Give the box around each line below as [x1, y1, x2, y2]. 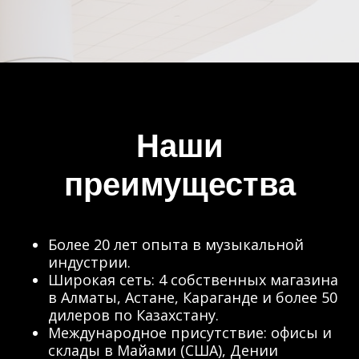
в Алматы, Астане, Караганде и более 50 [48, 288, 337, 307]
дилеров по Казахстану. [48, 305, 219, 325]
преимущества [63, 167, 296, 202]
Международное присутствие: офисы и [48, 323, 332, 342]
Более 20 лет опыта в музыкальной [48, 235, 304, 254]
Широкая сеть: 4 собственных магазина [48, 270, 338, 289]
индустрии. [48, 252, 131, 272]
